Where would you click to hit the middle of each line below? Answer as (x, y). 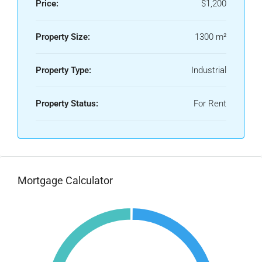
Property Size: (63, 37)
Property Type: (63, 70)
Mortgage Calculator (65, 180)
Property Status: (67, 104)
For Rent (210, 104)
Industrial (209, 70)
